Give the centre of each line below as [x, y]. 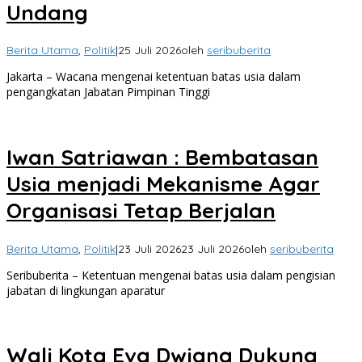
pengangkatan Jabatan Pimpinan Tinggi [108, 92]
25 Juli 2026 [149, 51]
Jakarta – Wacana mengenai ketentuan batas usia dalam [154, 77]
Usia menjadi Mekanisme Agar [163, 184]
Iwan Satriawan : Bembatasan [162, 158]
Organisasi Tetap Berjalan [141, 211]
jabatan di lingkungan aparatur [86, 290]
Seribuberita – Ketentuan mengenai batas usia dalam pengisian [171, 275]
